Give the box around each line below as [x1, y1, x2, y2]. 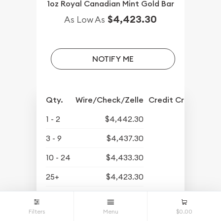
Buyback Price [46, 191, 99, 201]
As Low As [64, 14, 105, 26]
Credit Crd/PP [148, 95, 202, 106]
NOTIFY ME [92, 53, 134, 64]
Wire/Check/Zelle [75, 95, 144, 106]
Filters [28, 208, 45, 216]
